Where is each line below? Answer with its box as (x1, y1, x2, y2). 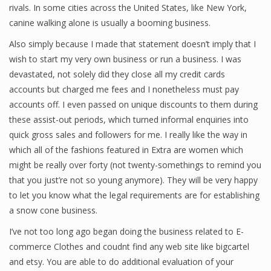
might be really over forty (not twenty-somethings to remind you (9, 159, 261, 171)
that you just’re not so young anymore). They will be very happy (9, 174, 258, 186)
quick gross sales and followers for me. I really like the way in (9, 129, 247, 140)
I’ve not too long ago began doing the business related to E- (9, 226, 244, 237)
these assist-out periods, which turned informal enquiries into (9, 114, 249, 125)
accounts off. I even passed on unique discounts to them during (9, 99, 258, 110)
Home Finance (24, 83, 87, 96)
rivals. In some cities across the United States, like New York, (9, 2, 247, 13)
